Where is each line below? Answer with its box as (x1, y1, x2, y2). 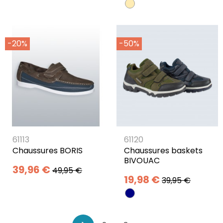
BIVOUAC (124, 155, 160, 167)
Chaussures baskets (124, 145, 203, 157)
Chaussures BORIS (12, 145, 83, 157)
